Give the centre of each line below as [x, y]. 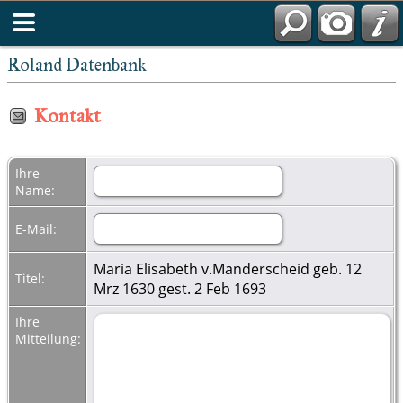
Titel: [32, 278]
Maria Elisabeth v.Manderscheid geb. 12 [228, 269]
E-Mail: [38, 228]
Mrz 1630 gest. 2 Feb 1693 [180, 288]
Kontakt [67, 116]
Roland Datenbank [77, 65]
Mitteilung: [50, 338]
